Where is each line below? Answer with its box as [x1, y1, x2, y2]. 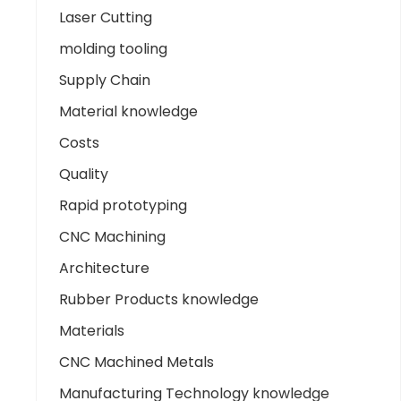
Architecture [59, 257, 149, 278]
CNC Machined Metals [59, 351, 214, 372]
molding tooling [59, 38, 167, 59]
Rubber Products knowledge [59, 288, 259, 310]
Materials [59, 320, 124, 341]
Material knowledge [59, 100, 198, 122]
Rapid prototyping [59, 194, 187, 216]
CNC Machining [59, 226, 166, 247]
